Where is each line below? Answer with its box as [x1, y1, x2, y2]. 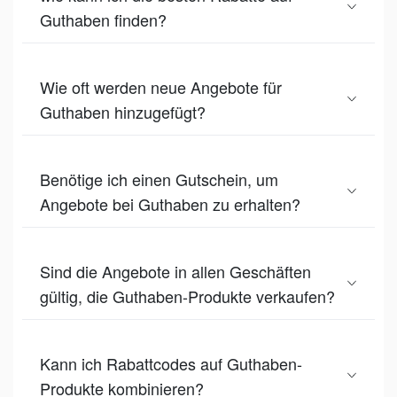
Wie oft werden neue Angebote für [40, 74, 282, 98]
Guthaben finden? [40, 7, 167, 31]
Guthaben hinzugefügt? [40, 99, 206, 123]
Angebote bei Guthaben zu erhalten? [40, 191, 300, 215]
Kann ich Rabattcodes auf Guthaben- [40, 351, 302, 375]
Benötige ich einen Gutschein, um [40, 167, 278, 191]
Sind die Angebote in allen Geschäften [40, 259, 311, 283]
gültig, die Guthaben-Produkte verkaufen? [40, 284, 335, 307]
